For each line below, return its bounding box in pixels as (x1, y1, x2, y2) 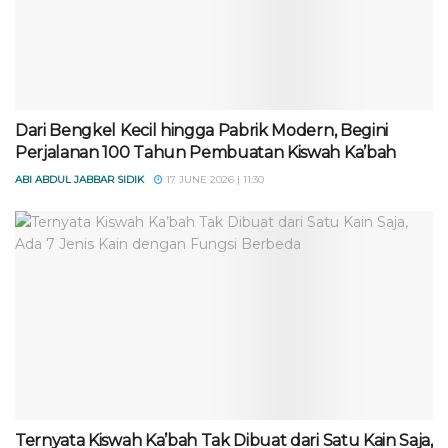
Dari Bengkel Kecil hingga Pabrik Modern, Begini (15, 121, 388, 140)
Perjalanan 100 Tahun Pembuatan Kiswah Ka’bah (15, 143, 396, 162)
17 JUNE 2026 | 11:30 (163, 173, 264, 186)
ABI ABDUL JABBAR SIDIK (15, 173, 144, 186)
